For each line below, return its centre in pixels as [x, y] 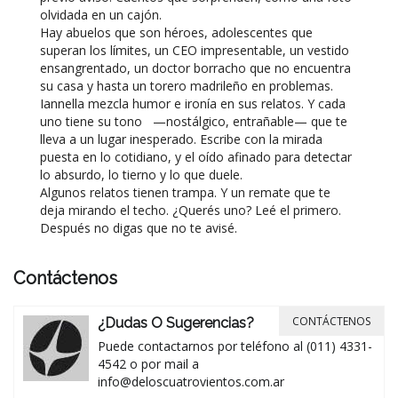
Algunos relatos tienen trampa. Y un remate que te [185, 193]
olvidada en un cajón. [101, 15]
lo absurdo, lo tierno [98, 175]
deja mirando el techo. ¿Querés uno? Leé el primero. [191, 211]
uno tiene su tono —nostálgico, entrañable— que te [194, 122]
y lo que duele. [199, 175]
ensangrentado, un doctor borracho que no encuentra [195, 68]
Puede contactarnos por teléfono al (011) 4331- [235, 346]
